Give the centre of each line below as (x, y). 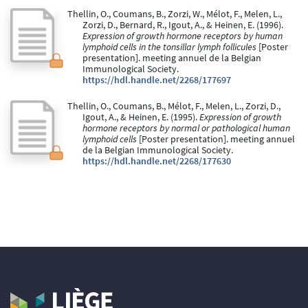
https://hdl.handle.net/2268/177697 (157, 80)
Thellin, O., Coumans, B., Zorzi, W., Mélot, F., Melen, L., (174, 14)
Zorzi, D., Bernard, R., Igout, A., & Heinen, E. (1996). (183, 25)
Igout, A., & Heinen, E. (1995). (141, 118)
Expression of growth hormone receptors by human (183, 36)
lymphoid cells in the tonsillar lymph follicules (169, 47)
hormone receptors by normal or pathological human (186, 129)
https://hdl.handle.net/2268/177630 (157, 162)
